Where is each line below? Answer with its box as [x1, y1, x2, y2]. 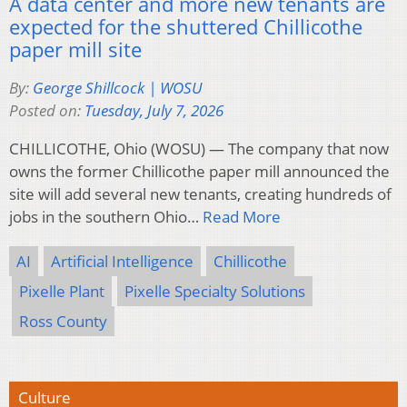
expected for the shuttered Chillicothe [9, 12, 362, 40]
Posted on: [9, 99, 84, 121]
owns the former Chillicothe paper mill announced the [9, 160, 390, 182]
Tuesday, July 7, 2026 [84, 99, 223, 121]
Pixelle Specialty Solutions [124, 280, 305, 302]
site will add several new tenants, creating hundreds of [9, 183, 392, 204]
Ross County [19, 310, 107, 332]
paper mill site [9, 35, 142, 63]
